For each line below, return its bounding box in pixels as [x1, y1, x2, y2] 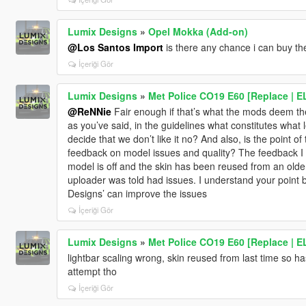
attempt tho [67, 264, 117, 278]
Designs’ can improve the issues [67, 186, 207, 200]
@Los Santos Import [67, 40, 163, 54]
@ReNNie [67, 104, 111, 118]
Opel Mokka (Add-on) [148, 24, 248, 38]
